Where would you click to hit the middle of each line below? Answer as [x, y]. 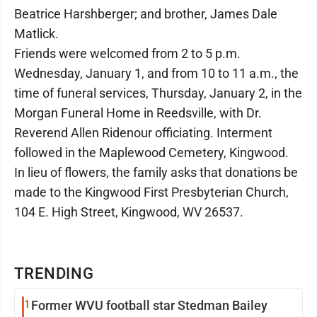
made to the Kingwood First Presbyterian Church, [151, 192]
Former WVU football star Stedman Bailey [149, 305]
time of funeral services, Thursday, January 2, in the [158, 93]
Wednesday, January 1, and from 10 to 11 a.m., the [156, 73]
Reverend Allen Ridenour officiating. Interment [143, 133]
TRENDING [54, 273]
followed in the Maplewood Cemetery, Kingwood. [151, 152]
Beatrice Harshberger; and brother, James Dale [146, 14]
